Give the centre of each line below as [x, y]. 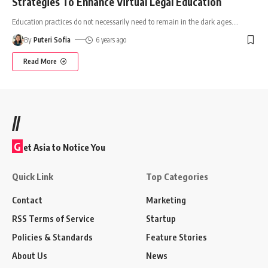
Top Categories [177, 176]
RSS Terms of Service [53, 218]
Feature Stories [176, 237]
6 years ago [111, 39]
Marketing [166, 200]
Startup [161, 218]
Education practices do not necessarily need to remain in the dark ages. [123, 21]
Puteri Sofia [52, 39]
